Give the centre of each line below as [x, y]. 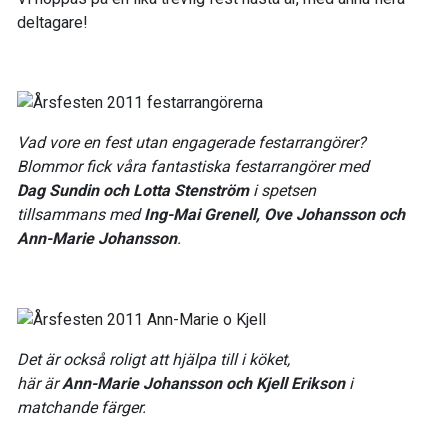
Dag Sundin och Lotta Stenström [133, 191]
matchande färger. [81, 408]
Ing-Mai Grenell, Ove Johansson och [274, 215]
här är [39, 384]
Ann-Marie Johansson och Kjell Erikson [203, 384]
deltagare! [52, 22]
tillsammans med [80, 215]
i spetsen [282, 191]
